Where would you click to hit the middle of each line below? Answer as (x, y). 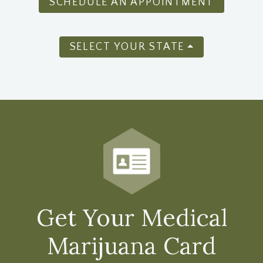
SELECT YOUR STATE (127, 47)
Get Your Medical (131, 217)
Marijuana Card (131, 245)
